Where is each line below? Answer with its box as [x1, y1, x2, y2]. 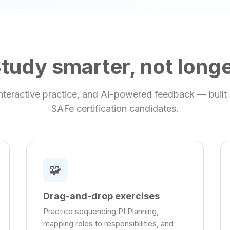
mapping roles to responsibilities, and [43, 219, 174, 229]
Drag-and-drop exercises [43, 190, 160, 202]
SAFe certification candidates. [51, 103, 179, 114]
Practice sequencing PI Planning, [43, 206, 159, 217]
